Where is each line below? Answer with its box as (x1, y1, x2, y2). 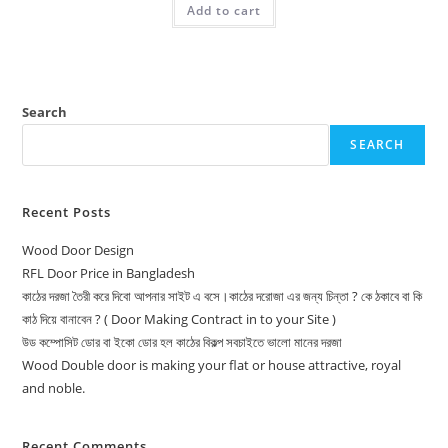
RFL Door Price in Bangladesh (22, 263, 196, 282)
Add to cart (187, 2, 261, 19)
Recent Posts (22, 202, 112, 221)
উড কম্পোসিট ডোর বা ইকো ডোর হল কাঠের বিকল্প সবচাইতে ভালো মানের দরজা (22, 332, 343, 351)
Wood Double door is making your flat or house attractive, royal (22, 355, 402, 374)
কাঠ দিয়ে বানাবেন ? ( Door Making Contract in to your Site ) (22, 309, 337, 328)
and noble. (22, 378, 86, 397)
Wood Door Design (22, 240, 135, 259)
